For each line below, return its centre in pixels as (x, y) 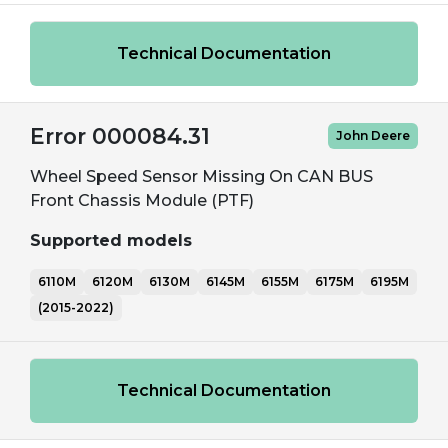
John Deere (373, 135)
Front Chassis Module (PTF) (142, 200)
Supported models (111, 240)
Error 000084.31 (120, 136)
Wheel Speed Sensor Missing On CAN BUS (201, 176)
